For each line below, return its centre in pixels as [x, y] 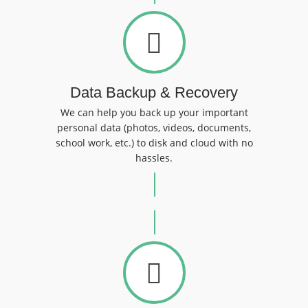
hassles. [154, 158]
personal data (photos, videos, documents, [154, 128]
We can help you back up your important [154, 112]
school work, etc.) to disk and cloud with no [154, 143]
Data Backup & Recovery [154, 92]
